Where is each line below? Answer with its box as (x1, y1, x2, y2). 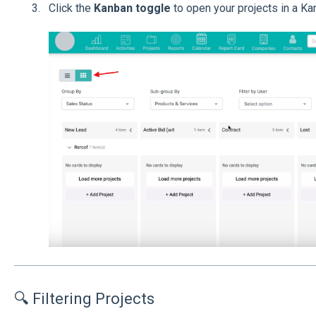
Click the (48, 1, 94, 16)
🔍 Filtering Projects (13, 289, 154, 308)
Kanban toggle (93, 1, 171, 16)
